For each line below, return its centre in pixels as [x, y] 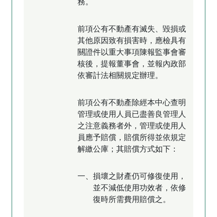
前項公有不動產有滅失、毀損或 [132, 29]
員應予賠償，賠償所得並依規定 [132, 137]
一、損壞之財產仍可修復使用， [132, 176]
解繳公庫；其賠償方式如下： [128, 149]
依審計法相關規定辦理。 [120, 75]
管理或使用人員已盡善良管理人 [132, 114]
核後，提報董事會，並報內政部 [132, 63]
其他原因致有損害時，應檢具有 [132, 40]
